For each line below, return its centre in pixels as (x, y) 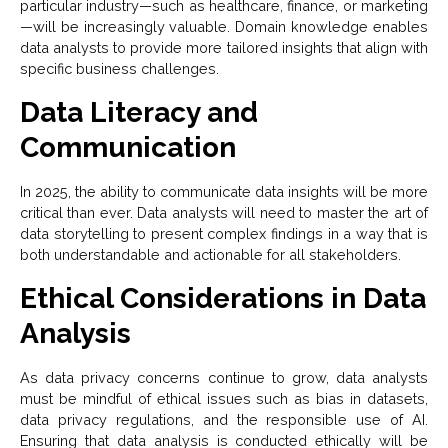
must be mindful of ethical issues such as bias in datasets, (224, 399)
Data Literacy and (139, 113)
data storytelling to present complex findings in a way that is (224, 234)
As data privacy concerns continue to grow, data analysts (224, 378)
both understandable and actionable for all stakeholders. (210, 255)
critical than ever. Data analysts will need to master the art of (224, 213)
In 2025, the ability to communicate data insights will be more (224, 192)
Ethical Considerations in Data (223, 299)
